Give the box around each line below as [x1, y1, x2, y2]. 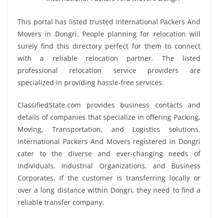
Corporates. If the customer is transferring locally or [18, 173, 200, 182]
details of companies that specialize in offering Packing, [18, 112, 200, 122]
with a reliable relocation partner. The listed [18, 53, 200, 63]
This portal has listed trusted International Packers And [18, 17, 200, 26]
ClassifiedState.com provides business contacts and [18, 100, 200, 109]
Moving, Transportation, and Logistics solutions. [18, 124, 200, 134]
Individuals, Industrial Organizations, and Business [18, 161, 200, 170]
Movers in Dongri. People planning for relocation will [18, 29, 200, 38]
